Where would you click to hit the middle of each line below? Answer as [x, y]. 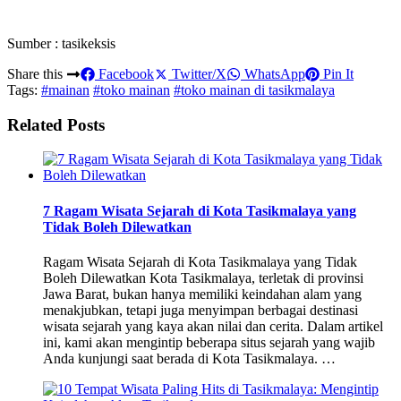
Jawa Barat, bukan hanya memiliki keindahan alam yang [202, 294]
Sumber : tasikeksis [61, 43]
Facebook [124, 73]
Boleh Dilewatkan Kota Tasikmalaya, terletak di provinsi [203, 277]
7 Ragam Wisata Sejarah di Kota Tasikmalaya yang [200, 210]
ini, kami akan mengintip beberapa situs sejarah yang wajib [209, 342]
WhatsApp [273, 73]
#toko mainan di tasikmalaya [254, 90]
